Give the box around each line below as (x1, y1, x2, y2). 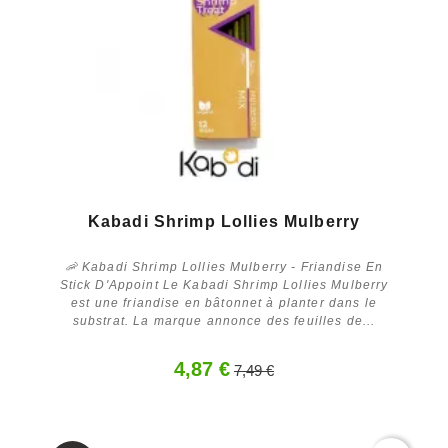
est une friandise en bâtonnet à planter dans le (71, 295, 377, 310)
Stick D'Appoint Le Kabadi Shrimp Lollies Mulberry (59, 277, 389, 292)
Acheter (196, 364, 252, 382)
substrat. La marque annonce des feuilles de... (72, 313, 376, 328)
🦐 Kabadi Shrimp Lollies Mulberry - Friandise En (64, 259, 384, 274)
